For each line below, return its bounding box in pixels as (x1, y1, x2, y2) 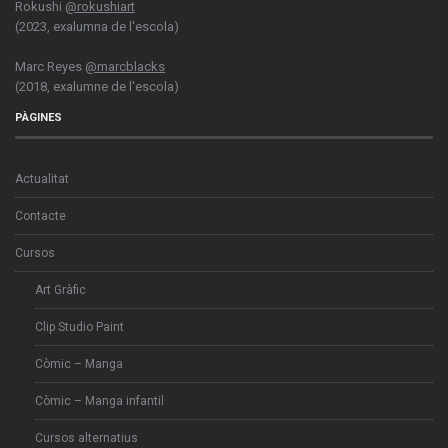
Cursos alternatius (35, 430, 138, 445)
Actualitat (15, 171, 69, 186)
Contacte (15, 208, 66, 223)
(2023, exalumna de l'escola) (15, 18, 179, 34)
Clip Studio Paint (35, 319, 124, 334)
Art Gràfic (35, 282, 86, 297)
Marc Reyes (15, 58, 85, 74)
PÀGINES (15, 110, 62, 124)
